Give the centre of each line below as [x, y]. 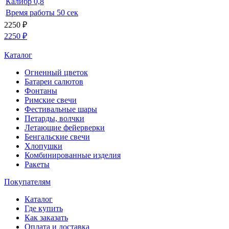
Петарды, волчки [54, 119]
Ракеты [37, 165]
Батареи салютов [54, 82]
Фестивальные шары [61, 109]
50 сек [67, 13]
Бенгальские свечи [57, 137]
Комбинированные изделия [73, 155]
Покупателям [27, 182]
